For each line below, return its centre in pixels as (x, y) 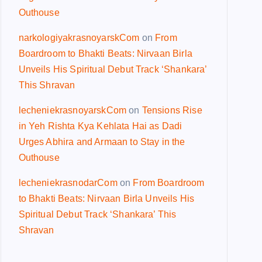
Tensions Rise (172, 110)
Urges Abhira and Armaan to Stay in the (102, 142)
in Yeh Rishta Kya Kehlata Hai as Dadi (100, 126)
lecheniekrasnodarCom (68, 183)
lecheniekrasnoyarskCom (73, 110)
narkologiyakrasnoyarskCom (79, 38)
